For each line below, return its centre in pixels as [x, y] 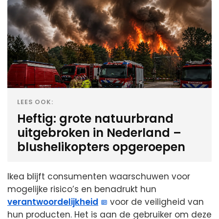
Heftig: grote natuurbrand [95, 119]
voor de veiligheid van [156, 202]
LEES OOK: [35, 102]
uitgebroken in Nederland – [99, 133]
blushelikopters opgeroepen [101, 147]
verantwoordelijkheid [53, 202]
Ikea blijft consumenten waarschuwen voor [99, 177]
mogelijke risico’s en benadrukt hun [82, 189]
